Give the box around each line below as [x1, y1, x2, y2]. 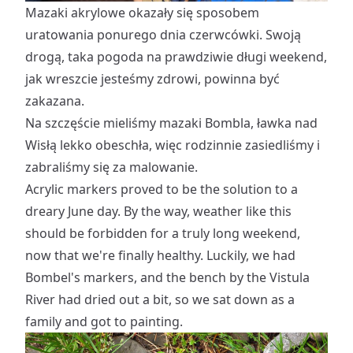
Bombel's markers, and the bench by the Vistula [25, 268, 310, 286]
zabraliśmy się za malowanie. [25, 158, 198, 176]
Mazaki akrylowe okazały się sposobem [25, 3, 259, 21]
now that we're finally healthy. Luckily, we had [25, 246, 295, 264]
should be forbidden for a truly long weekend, [25, 224, 300, 242]
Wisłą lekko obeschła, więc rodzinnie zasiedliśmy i [25, 136, 320, 154]
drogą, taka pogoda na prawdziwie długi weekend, [25, 47, 327, 65]
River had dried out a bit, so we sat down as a [25, 290, 295, 308]
